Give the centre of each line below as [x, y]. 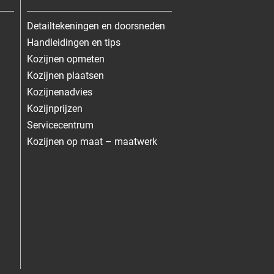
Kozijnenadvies [59, 92]
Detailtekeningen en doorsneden [96, 26]
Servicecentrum [60, 125]
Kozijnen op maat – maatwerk [92, 141]
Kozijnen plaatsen [65, 75]
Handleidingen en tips [73, 42]
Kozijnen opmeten [65, 59]
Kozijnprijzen [54, 108]
